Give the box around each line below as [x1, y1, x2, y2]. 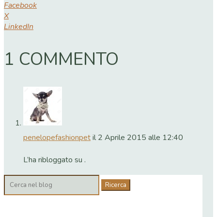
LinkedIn [4, 21, 33, 32]
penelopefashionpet [23, 132, 91, 143]
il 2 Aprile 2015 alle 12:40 [93, 132, 183, 143]
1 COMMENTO [4, 47, 119, 71]
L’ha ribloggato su [23, 155, 84, 166]
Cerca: [3, 176, 23, 187]
